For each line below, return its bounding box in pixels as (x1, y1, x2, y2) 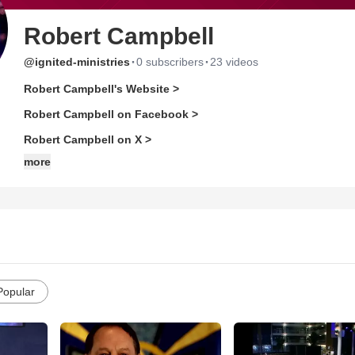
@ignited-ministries (24, 55, 130, 68)
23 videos (210, 55, 258, 68)
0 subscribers (136, 55, 204, 68)
